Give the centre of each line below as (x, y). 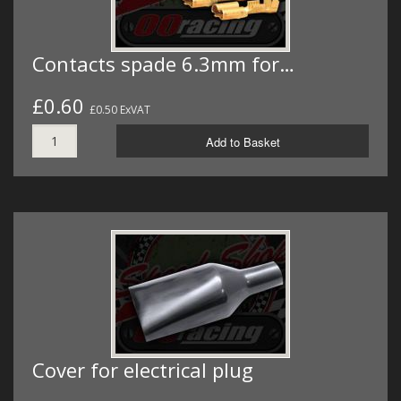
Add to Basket (243, 142)
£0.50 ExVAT (120, 110)
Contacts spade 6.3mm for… (163, 64)
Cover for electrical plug (143, 370)
